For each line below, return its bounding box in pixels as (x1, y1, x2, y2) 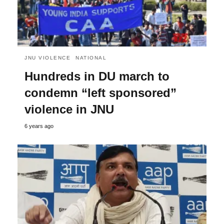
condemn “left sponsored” (24, 86, 176, 100)
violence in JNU (24, 102, 114, 116)
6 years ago (24, 123, 53, 129)
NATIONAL (75, 55, 106, 61)
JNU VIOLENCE (24, 55, 70, 61)
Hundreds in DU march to (24, 69, 169, 83)
